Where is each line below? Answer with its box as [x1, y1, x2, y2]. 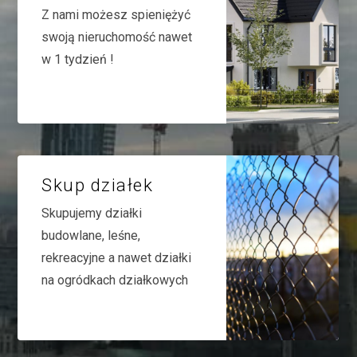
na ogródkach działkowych [41, 272, 189, 288]
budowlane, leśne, [41, 227, 141, 243]
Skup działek [41, 174, 154, 195]
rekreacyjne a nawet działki [41, 249, 192, 265]
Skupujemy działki [41, 205, 143, 221]
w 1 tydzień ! [41, 52, 115, 68]
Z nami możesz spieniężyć [41, 7, 191, 23]
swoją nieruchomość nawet [41, 29, 193, 45]
